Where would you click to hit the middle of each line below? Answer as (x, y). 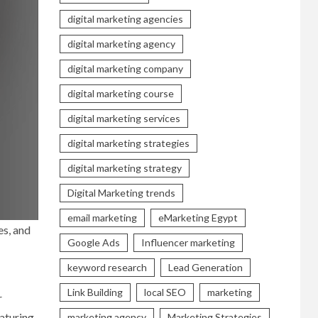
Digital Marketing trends (121, 192)
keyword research (107, 267)
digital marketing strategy (124, 168)
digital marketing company (125, 68)
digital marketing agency (121, 43)
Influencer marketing (188, 242)
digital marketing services (124, 118)
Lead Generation (205, 267)
